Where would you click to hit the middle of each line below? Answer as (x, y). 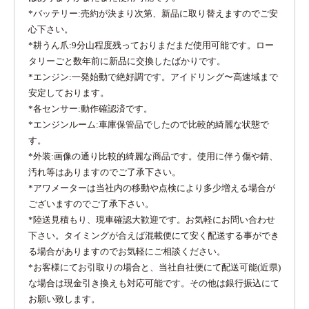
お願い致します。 (64, 299)
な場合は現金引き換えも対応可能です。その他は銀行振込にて (154, 283)
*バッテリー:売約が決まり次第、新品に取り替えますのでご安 (153, 13)
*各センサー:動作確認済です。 (90, 109)
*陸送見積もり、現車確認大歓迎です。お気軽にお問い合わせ (152, 220)
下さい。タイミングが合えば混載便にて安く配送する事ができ (154, 236)
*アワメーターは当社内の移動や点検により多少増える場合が (152, 188)
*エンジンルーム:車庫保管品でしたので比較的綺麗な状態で (149, 124)
